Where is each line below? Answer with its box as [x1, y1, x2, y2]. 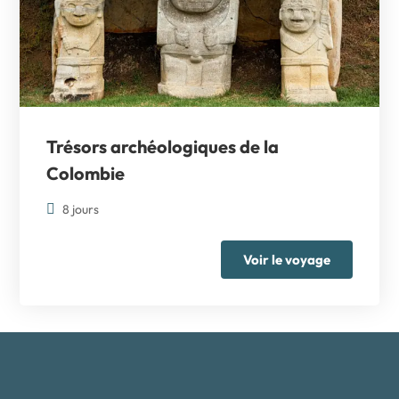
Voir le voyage [242, 250, 330, 268]
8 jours [62, 200, 100, 217]
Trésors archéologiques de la [46, 134, 280, 158]
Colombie [46, 161, 126, 184]
